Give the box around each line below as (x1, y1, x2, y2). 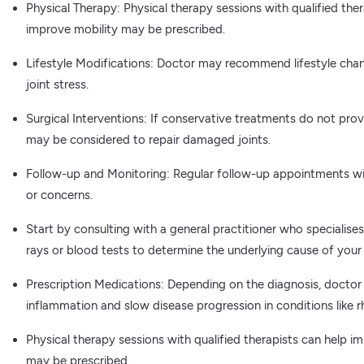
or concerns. (26, 188, 93, 203)
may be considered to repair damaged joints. (26, 132, 271, 148)
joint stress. (26, 77, 89, 93)
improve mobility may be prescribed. (26, 22, 225, 37)
